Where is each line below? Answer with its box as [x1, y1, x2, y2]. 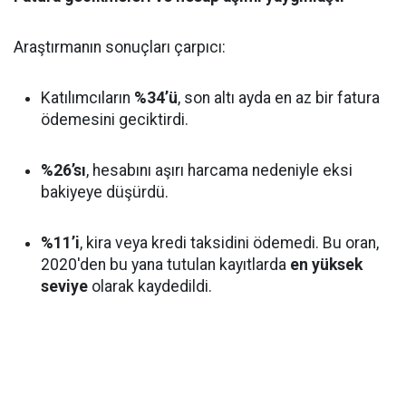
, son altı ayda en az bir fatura [178, 89, 380, 107]
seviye [41, 277, 88, 295]
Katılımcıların [41, 89, 134, 107]
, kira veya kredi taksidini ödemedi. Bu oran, [80, 234, 379, 252]
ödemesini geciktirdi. [41, 111, 188, 129]
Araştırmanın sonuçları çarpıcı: [14, 38, 226, 56]
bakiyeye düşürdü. [41, 183, 169, 201]
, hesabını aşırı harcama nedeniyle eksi [86, 161, 353, 179]
